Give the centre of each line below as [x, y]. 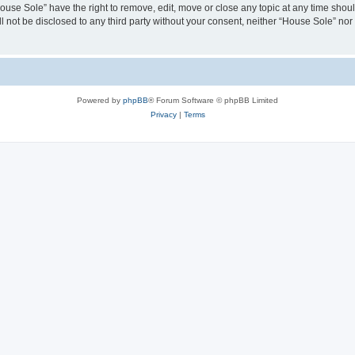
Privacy [163, 114]
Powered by [100, 100]
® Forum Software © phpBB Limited [213, 100]
